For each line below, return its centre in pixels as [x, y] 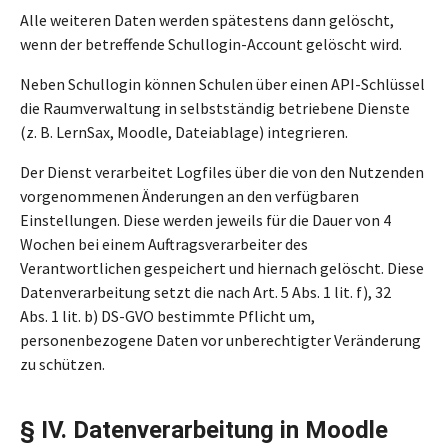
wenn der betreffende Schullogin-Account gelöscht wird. [211, 44]
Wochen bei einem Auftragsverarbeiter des [164, 244]
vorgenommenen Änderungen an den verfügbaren [189, 196]
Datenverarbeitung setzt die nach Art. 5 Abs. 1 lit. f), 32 [205, 292]
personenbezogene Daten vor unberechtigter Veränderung [220, 340]
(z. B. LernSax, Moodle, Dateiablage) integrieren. [184, 132]
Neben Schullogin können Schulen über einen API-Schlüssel [222, 84]
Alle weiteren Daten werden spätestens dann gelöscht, [207, 20]
